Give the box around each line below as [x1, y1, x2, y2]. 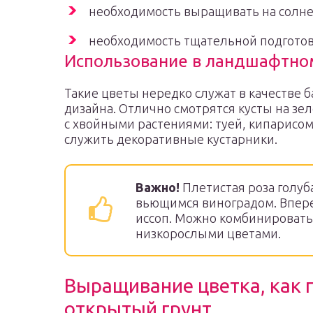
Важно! [136, 180, 180, 194]
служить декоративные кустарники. [64, 132, 277, 146]
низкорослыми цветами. [136, 226, 281, 240]
